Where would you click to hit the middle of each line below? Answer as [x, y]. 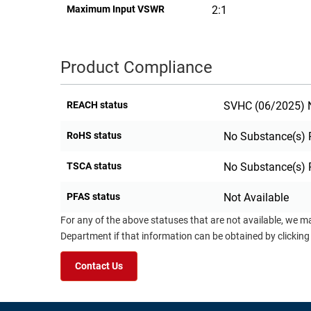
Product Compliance [136, 68]
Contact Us [99, 267]
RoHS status [94, 136]
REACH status [97, 105]
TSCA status [94, 166]
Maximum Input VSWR [116, 9]
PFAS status [93, 197]
